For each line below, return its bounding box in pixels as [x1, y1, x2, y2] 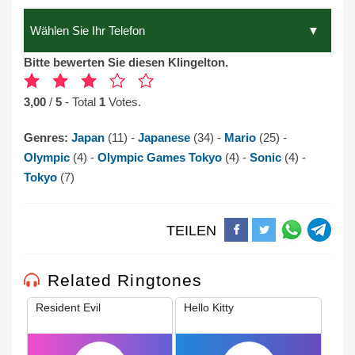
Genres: [24, 131, 71, 144]
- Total [65, 95, 99, 109]
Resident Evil [36, 301, 101, 314]
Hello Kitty [184, 301, 235, 314]
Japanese [138, 131, 193, 144]
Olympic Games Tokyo [97, 151, 225, 164]
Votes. [105, 95, 141, 109]
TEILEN [166, 223, 216, 239]
